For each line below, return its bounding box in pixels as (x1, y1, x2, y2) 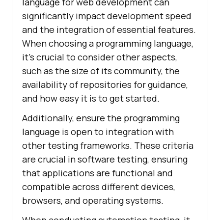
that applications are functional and (22, 167, 173, 179)
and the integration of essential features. (22, 24, 196, 36)
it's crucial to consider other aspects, (22, 51, 177, 63)
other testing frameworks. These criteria (22, 139, 193, 152)
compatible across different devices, (22, 181, 175, 193)
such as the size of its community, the (22, 65, 180, 77)
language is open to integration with (22, 126, 174, 138)
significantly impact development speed (22, 10, 192, 22)
